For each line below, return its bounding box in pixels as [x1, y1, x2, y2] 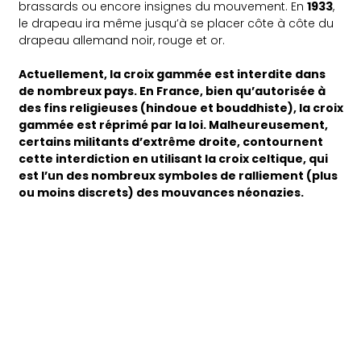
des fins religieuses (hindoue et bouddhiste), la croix [19, 99, 344, 116]
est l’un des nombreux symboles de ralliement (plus [19, 167, 338, 184]
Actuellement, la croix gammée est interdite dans [19, 65, 326, 82]
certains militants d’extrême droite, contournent [19, 133, 324, 150]
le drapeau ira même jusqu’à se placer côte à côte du [19, 15, 334, 31]
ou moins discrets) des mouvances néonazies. [19, 184, 307, 201]
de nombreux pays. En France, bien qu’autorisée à [19, 82, 326, 99]
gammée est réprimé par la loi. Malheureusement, [19, 116, 329, 133]
